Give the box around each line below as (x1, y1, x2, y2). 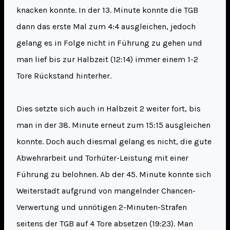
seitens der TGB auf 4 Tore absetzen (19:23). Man (16, 219, 193, 229)
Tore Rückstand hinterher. (16, 71, 111, 81)
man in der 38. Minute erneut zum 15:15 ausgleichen (16, 120, 210, 130)
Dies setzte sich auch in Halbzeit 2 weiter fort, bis (16, 104, 201, 114)
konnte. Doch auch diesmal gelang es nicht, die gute (16, 137, 212, 147)
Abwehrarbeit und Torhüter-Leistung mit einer (16, 153, 188, 163)
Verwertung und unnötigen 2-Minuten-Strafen (16, 202, 187, 213)
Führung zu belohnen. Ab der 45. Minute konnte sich (16, 169, 211, 180)
